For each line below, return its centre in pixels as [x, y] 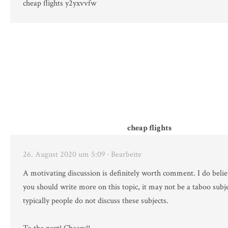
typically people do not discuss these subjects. [96, 201]
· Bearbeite [124, 155]
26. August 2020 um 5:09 [64, 155]
